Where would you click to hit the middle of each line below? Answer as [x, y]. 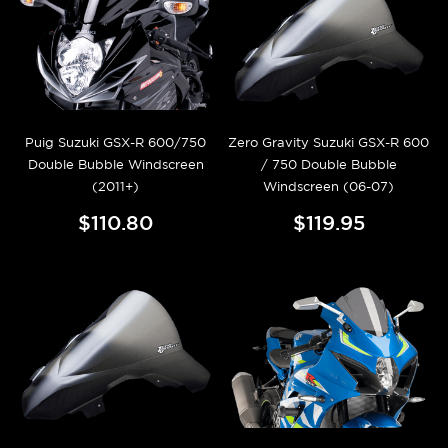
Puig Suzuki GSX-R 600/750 [115, 142]
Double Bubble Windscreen [115, 164]
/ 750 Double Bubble [328, 164]
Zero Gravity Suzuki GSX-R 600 [328, 142]
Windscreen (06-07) [328, 186]
